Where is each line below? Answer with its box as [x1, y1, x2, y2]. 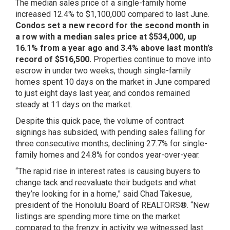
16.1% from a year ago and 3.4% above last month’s [15, 43, 213, 53]
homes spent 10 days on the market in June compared [15, 77, 210, 87]
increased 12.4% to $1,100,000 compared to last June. [15, 9, 209, 19]
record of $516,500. [15, 54, 93, 64]
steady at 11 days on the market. [15, 100, 132, 109]
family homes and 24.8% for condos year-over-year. [15, 150, 200, 160]
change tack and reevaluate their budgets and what [15, 178, 196, 187]
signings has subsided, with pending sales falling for [15, 127, 205, 137]
